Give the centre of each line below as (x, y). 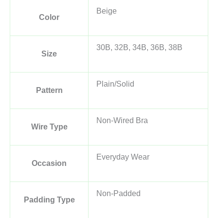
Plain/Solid (115, 84)
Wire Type (49, 127)
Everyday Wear (123, 157)
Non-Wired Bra (122, 120)
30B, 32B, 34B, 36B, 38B (139, 47)
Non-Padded (118, 193)
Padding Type (49, 200)
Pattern (49, 90)
